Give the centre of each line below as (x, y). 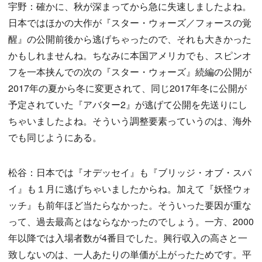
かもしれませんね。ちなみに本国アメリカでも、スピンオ (130, 55)
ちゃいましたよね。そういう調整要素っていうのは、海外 (130, 121)
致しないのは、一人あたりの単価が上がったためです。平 (130, 254)
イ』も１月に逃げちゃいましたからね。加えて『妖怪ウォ (130, 189)
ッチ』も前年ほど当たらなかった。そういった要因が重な (130, 205)
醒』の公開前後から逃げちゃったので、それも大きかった (130, 39)
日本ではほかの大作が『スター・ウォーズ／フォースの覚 (130, 23)
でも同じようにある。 (55, 137)
